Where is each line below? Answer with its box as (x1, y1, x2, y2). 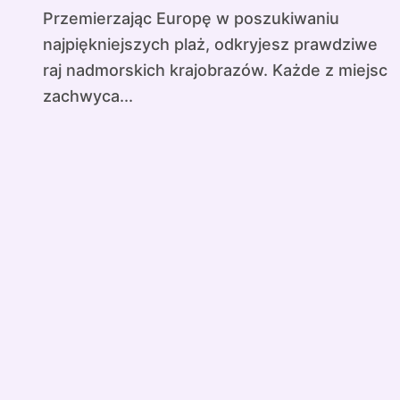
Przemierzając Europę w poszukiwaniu (43, 9, 54, 28)
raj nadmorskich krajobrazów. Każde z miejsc (43, 61, 387, 79)
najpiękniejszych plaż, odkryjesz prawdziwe (43, 35, 378, 54)
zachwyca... (43, 87, 133, 105)
